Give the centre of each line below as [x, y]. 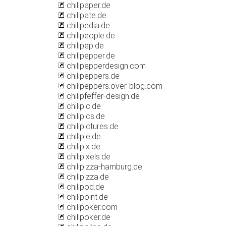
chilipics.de [85, 116]
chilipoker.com [91, 207]
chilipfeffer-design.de [102, 96]
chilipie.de [83, 136]
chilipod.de [84, 187]
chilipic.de [83, 106]
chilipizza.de [87, 177]
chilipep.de [84, 46]
